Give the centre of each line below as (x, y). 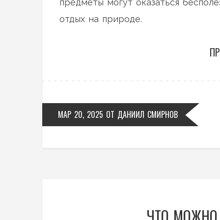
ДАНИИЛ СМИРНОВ (148, 115)
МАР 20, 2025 (81, 115)
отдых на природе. (101, 19)
